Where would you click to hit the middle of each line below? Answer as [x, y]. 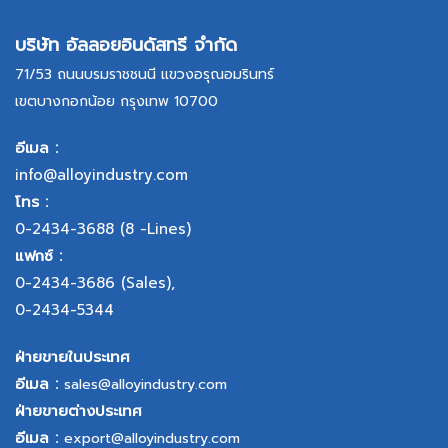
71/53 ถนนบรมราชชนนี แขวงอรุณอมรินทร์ [144, 75]
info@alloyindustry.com [101, 175]
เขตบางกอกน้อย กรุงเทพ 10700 [116, 102]
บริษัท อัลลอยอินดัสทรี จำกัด [126, 45]
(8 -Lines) [152, 229]
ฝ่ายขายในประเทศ [72, 357]
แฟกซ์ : [38, 256]
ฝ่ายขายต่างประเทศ [78, 411]
